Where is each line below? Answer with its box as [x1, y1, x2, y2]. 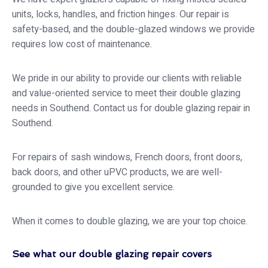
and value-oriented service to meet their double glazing [12, 86, 240, 101]
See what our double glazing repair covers [12, 248, 212, 260]
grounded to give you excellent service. [12, 180, 175, 195]
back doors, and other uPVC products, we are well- [12, 165, 223, 180]
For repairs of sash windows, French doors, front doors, [12, 150, 242, 165]
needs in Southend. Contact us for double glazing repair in [12, 101, 250, 116]
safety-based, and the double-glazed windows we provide [12, 22, 255, 37]
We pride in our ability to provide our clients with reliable [12, 71, 242, 86]
